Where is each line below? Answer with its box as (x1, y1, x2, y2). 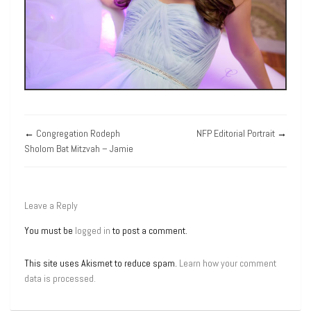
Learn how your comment (179, 256, 276, 269)
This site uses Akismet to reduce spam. (24, 256, 179, 269)
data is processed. (24, 271, 96, 285)
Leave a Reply (24, 199, 78, 212)
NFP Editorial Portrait (196, 126, 275, 140)
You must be (24, 224, 75, 237)
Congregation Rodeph (36, 126, 120, 140)
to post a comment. (110, 224, 187, 237)
